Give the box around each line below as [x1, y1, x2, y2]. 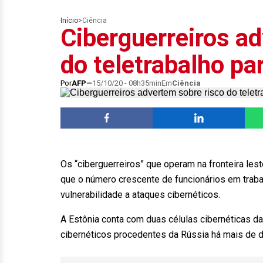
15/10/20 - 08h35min [92, 79, 161, 87]
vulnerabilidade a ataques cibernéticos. [60, 189, 220, 200]
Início [60, 16, 78, 25]
